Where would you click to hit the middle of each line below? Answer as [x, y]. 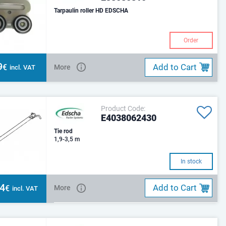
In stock [191, 161]
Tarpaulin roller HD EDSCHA [117, 10]
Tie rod [64, 131]
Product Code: [123, 109]
